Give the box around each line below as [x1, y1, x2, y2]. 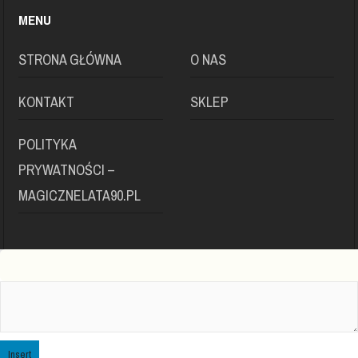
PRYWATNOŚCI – [18, 160, 116, 181]
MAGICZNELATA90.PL [18, 185, 141, 206]
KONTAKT [18, 92, 75, 113]
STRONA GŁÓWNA [18, 50, 122, 70]
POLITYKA [18, 134, 77, 155]
